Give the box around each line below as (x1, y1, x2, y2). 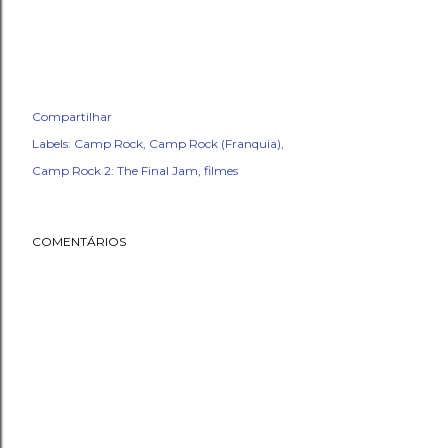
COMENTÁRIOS (32, 233, 126, 249)
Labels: (32, 135, 71, 151)
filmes (204, 162, 238, 178)
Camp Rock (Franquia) (149, 135, 281, 151)
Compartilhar (32, 108, 112, 124)
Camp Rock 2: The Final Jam (32, 162, 198, 178)
